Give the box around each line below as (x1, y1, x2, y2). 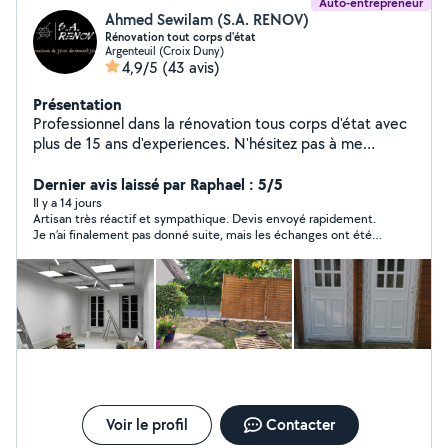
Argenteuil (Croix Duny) (105, 43, 224, 58)
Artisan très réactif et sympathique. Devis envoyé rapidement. (33, 210, 376, 227)
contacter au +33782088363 (33, 153, 229, 174)
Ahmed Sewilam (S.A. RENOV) (105, 9, 309, 30)
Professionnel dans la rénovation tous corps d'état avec (33, 113, 407, 134)
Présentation (33, 93, 122, 115)
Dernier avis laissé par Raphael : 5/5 (33, 173, 283, 195)
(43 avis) (162, 57, 220, 78)
